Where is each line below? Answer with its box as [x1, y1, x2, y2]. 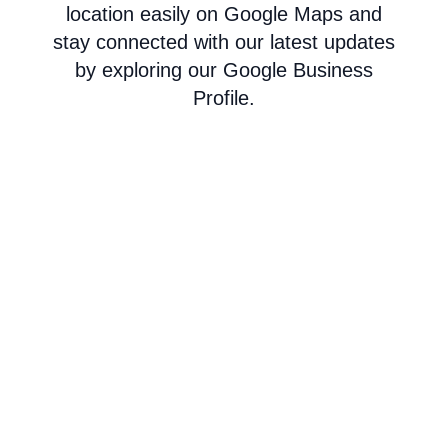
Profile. [193, 87, 255, 110]
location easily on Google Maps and [66, 3, 382, 26]
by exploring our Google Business [75, 59, 373, 82]
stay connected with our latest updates [53, 31, 395, 54]
